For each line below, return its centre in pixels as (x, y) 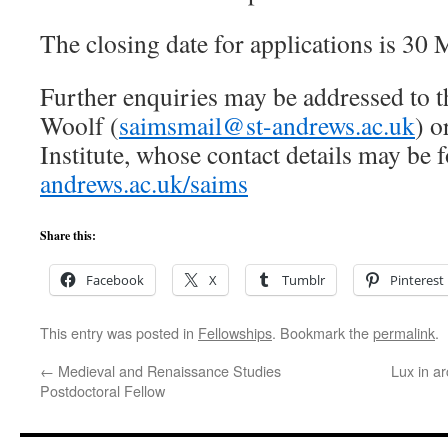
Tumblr (303, 280)
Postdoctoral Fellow (102, 390)
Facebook (115, 280)
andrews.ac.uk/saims (144, 183)
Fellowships (235, 332)
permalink (404, 332)
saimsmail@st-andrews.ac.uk (267, 125)
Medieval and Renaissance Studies (167, 370)
